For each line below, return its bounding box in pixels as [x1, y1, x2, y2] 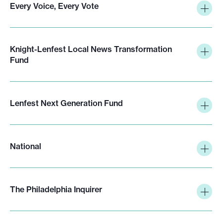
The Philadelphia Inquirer [10, 184, 102, 194]
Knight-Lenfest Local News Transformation [10, 44, 172, 54]
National [10, 141, 41, 151]
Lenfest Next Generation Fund [10, 98, 123, 108]
